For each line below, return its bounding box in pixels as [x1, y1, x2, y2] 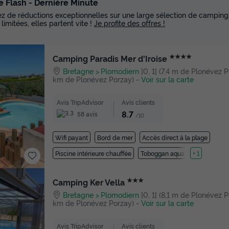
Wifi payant [55, 132, 88, 142]
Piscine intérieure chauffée [55, 148, 131, 157]
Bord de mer [97, 132, 133, 142]
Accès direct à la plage [142, 132, 208, 142]
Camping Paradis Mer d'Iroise [53, 53, 169, 64]
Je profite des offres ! [94, 18, 165, 28]
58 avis [76, 109, 98, 118]
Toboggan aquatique [141, 148, 199, 157]
